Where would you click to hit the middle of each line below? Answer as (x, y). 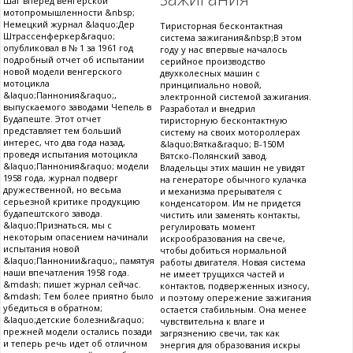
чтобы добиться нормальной (223, 251)
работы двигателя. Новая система (233, 262)
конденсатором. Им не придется (230, 203)
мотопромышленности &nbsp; (69, 13)
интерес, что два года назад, (64, 143)
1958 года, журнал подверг (61, 178)
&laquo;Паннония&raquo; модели (76, 166)
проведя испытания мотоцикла (71, 154)
